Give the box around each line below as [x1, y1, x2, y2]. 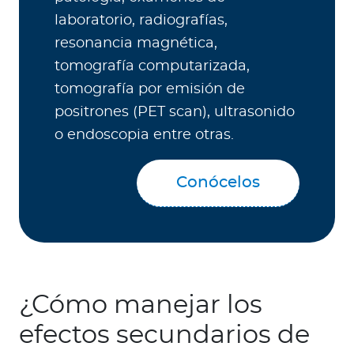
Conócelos [176, 174, 260, 190]
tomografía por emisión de [55, 81, 245, 96]
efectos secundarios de [19, 322, 310, 348]
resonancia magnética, [55, 36, 217, 51]
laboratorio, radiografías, [55, 13, 228, 28]
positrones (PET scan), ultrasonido [55, 104, 295, 119]
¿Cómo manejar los [19, 292, 262, 318]
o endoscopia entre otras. [55, 127, 234, 142]
